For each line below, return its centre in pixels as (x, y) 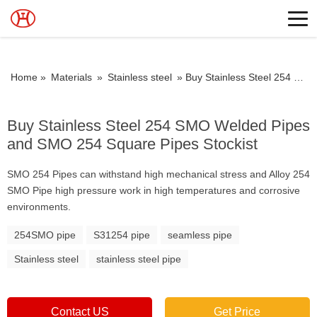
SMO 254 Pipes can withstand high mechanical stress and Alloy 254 (158, 174)
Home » (30, 77)
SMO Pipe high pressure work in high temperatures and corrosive (154, 190)
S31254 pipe (122, 235)
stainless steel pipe (139, 259)
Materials (71, 77)
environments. (39, 207)
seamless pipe (200, 235)
